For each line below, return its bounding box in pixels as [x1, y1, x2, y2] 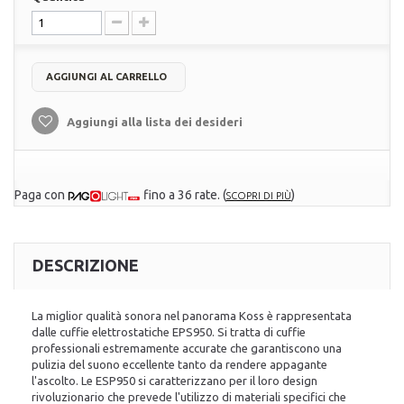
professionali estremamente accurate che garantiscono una [32, 342, 342, 355]
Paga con [14, 187, 65, 202]
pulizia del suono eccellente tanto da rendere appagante [32, 358, 327, 372]
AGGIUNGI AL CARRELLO [46, 71, 167, 82]
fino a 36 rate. [142, 187, 223, 202]
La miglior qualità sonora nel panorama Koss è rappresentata [32, 309, 352, 323]
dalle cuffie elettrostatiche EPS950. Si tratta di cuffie [32, 326, 306, 339]
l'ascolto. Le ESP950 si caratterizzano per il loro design [32, 374, 317, 388]
